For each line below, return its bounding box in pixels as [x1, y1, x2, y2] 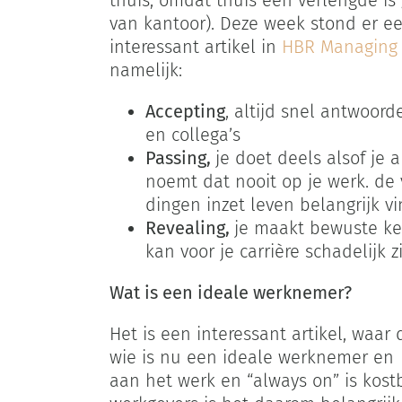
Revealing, [144, 217, 234, 240]
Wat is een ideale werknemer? [109, 282, 352, 304]
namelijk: [109, 59, 182, 82]
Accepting [144, 100, 225, 123]
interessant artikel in [109, 36, 282, 58]
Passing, [144, 147, 215, 170]
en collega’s [144, 124, 240, 146]
